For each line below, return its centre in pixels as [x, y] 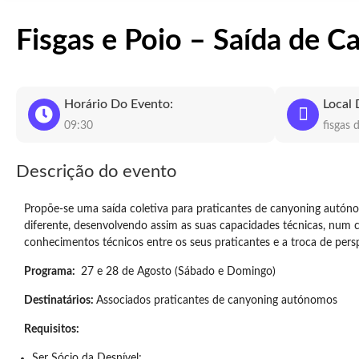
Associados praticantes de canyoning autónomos [217, 301]
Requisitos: [53, 329]
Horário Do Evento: [119, 104]
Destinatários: [60, 301]
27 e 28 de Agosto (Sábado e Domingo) [177, 272]
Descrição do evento [96, 171]
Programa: [51, 272]
